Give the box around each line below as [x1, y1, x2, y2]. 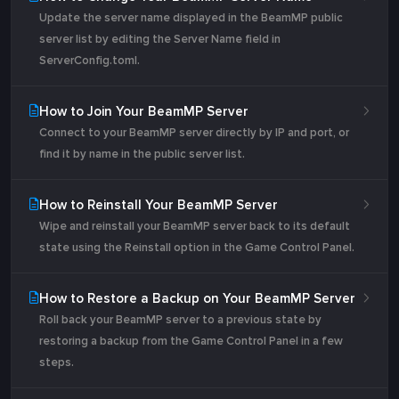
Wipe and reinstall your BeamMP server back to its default [39, 219, 350, 233]
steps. [39, 355, 74, 370]
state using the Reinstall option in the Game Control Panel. [39, 240, 354, 255]
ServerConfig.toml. [39, 53, 140, 68]
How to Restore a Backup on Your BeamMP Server [39, 290, 355, 306]
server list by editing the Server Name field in [39, 32, 281, 46]
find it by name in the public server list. [39, 147, 245, 161]
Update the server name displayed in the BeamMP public [39, 11, 343, 25]
